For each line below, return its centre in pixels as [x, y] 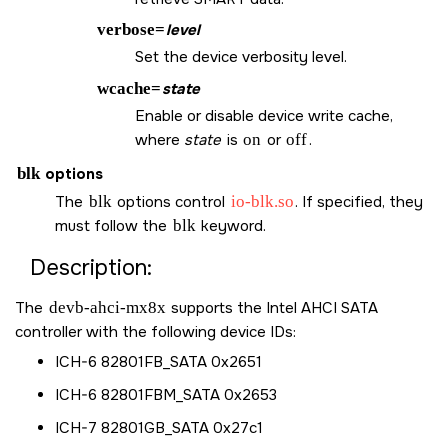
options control [171, 201]
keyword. [231, 225]
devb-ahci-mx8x [107, 307]
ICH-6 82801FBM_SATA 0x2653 [166, 394]
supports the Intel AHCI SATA [272, 307]
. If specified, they [359, 201]
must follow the [113, 225]
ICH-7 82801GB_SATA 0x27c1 [159, 427]
